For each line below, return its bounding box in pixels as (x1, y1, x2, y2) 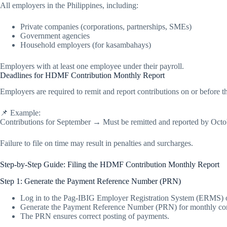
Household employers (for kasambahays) (20, 40, 151, 49)
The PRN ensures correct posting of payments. (20, 211, 169, 220)
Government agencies (20, 31, 90, 40)
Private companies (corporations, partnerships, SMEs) (20, 22, 192, 31)
